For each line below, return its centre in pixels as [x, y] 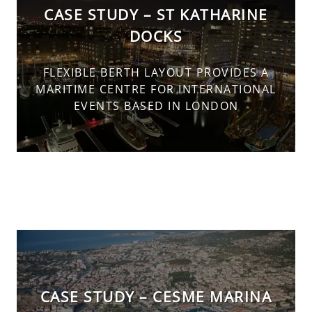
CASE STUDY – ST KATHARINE [156, 14]
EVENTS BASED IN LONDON [156, 106]
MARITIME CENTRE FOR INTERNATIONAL [156, 89]
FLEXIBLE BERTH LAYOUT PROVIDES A [156, 73]
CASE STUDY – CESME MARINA [156, 297]
